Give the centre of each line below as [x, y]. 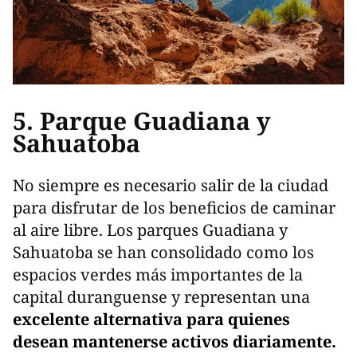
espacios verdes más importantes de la [158, 274]
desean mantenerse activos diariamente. [175, 341]
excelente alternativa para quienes [151, 319]
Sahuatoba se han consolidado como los [163, 252]
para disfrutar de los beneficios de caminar [174, 207]
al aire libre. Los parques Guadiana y [150, 229]
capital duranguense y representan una [161, 296]
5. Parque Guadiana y [141, 121]
